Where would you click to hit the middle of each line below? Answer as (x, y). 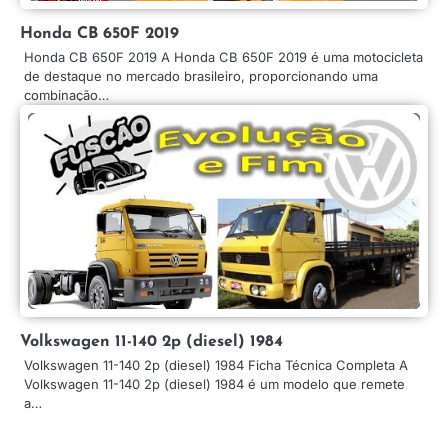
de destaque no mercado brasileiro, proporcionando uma (201, 75)
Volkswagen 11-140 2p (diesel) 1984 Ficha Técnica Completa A (216, 364)
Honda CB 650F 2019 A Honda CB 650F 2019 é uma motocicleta (223, 56)
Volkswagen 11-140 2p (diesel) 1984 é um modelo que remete (214, 383)
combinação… (66, 94)
